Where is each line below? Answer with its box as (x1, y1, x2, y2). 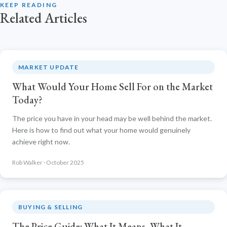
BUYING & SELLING (18, 203, 83, 211)
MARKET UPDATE (18, 63, 79, 71)
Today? (12, 93, 43, 107)
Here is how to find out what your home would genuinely (12, 126, 191, 135)
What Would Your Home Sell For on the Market (12, 80, 213, 94)
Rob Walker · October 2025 (12, 158, 84, 166)
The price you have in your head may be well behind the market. (12, 114, 212, 123)
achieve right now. (12, 137, 70, 146)
